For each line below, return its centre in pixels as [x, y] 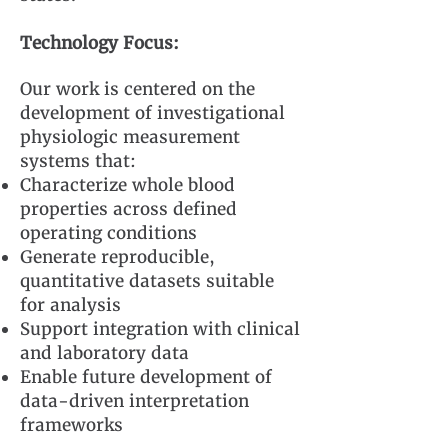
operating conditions [108, 233]
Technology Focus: [99, 43]
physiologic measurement [130, 137]
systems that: [78, 161]
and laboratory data [104, 353]
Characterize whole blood [127, 185]
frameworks [71, 425]
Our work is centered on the [137, 89]
